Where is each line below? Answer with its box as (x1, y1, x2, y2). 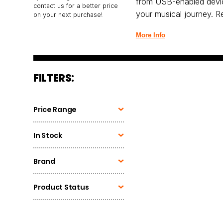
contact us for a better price (33, 1, 118, 9)
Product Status (33, 182, 89, 192)
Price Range (33, 104, 77, 114)
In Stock (33, 130, 62, 140)
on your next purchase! (33, 10, 103, 18)
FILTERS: (33, 71, 74, 86)
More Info (135, 31, 165, 39)
